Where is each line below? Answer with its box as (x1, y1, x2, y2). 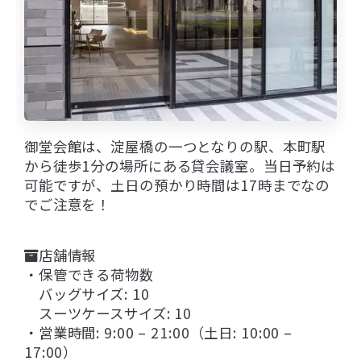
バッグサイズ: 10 (24, 283, 150, 304)
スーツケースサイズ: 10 (24, 302, 193, 323)
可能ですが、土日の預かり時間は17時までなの (24, 174, 330, 195)
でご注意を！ (24, 193, 111, 214)
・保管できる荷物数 (24, 263, 154, 284)
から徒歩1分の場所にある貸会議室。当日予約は (24, 155, 336, 176)
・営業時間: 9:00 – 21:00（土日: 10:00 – (24, 322, 293, 342)
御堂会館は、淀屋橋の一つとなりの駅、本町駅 (24, 135, 326, 156)
